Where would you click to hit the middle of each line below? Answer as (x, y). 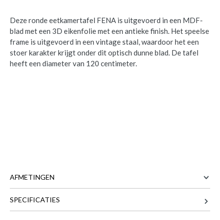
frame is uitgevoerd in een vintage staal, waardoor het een (104, 42)
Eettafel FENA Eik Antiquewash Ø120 (103, 179)
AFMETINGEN (32, 177)
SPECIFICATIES (35, 200)
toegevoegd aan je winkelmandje (77, 192)
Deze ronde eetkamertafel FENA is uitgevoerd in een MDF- (106, 20)
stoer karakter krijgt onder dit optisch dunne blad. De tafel (104, 53)
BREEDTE (23, 205)
